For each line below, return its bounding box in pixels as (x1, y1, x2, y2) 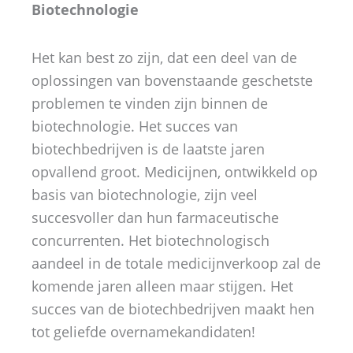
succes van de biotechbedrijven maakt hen (32, 299, 314, 318)
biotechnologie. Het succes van (32, 116, 238, 136)
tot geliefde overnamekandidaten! (32, 321, 255, 341)
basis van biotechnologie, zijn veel (32, 184, 258, 204)
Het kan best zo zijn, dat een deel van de (32, 47, 297, 67)
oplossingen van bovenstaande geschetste (32, 70, 313, 90)
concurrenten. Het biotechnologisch (32, 230, 269, 250)
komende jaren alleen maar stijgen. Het (32, 276, 293, 295)
